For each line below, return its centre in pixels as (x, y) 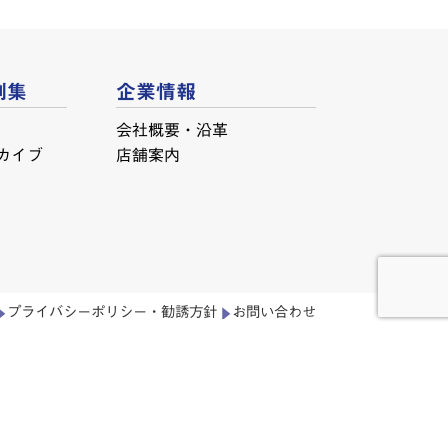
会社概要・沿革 (172, 130)
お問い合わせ (274, 312)
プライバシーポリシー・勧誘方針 (112, 312)
